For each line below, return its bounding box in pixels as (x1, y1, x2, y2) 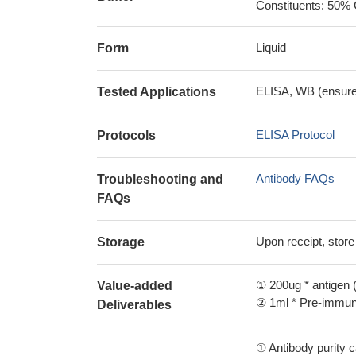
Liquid (256, 41, 286, 54)
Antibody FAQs (256, 172, 335, 185)
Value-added (97, 279, 172, 292)
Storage (97, 235, 145, 249)
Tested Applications (97, 85, 216, 99)
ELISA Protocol (256, 128, 335, 141)
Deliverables (97, 298, 172, 311)
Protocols (97, 129, 156, 142)
